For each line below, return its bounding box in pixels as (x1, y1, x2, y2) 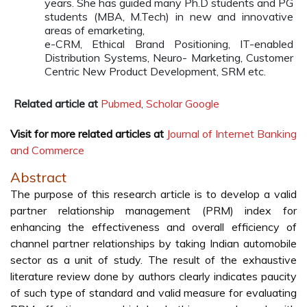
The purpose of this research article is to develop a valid (10, 187, 297, 201)
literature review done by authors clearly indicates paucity (10, 269, 297, 283)
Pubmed (101, 97, 141, 110)
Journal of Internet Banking (167, 127, 297, 140)
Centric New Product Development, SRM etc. (45, 64, 266, 78)
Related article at (14, 97, 98, 110)
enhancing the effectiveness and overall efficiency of (10, 220, 297, 234)
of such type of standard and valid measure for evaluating (10, 286, 297, 299)
